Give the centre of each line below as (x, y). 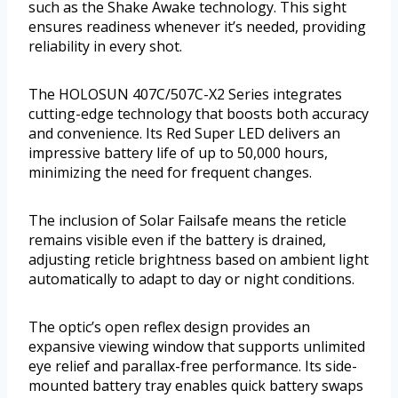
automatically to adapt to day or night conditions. (191, 279)
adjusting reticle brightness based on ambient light (199, 259)
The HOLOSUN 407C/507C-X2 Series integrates (185, 94)
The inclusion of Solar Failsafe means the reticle (187, 220)
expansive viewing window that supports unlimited (197, 346)
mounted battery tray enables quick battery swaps (196, 385)
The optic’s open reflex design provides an (169, 326)
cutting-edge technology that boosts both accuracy (199, 113)
